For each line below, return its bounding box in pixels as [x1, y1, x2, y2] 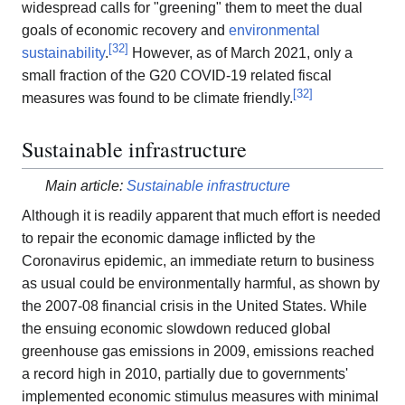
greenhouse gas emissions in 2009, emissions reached [22, 343, 374, 359]
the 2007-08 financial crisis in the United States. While [22, 297, 367, 314]
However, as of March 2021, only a [128, 44, 353, 61]
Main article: [44, 177, 127, 193]
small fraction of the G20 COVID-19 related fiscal [22, 67, 332, 83]
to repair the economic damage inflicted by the [22, 230, 316, 246]
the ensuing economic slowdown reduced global [22, 320, 331, 336]
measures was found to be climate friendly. [22, 89, 293, 106]
